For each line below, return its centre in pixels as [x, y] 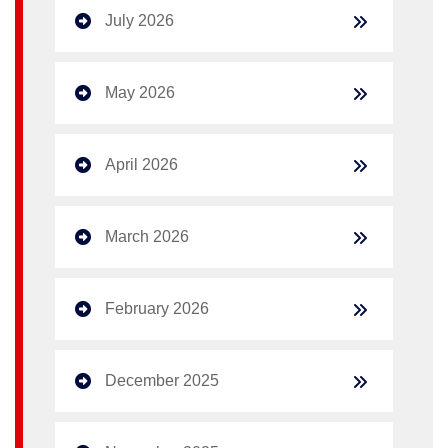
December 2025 [162, 380]
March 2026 [147, 236]
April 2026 [141, 164]
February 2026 [157, 308]
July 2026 [139, 20]
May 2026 [140, 92]
